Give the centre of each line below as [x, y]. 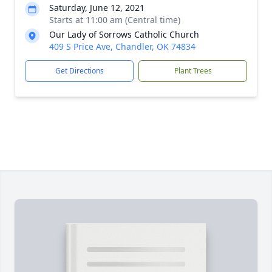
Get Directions [79, 71]
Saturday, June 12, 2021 [97, 8]
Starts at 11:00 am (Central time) [115, 20]
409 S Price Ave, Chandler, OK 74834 [122, 46]
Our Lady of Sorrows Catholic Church [124, 34]
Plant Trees [193, 71]
